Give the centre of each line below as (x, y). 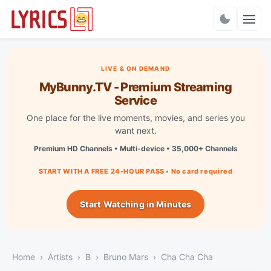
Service (135, 100)
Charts (135, 24)
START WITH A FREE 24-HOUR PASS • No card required (135, 171)
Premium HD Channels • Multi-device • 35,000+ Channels (135, 148)
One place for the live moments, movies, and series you (135, 117)
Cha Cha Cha (187, 256)
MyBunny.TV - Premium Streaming (135, 87)
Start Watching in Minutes (135, 204)
